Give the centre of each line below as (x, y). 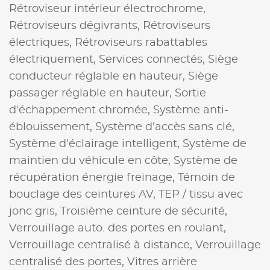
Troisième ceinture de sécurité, (144, 211)
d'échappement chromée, (81, 110)
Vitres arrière (162, 262)
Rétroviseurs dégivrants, (76, 26)
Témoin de (206, 177)
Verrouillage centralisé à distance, (102, 245)
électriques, (42, 42)
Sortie (190, 93)
